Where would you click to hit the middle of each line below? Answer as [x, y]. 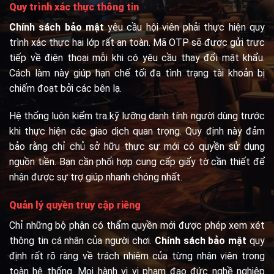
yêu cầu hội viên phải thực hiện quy [184, 27]
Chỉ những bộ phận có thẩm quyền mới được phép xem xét [137, 226]
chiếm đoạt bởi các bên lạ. [65, 88]
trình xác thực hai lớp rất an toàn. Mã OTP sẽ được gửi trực [137, 42]
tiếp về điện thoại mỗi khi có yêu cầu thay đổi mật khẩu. [137, 57]
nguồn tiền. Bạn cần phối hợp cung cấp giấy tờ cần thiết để [137, 162]
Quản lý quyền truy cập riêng [75, 206]
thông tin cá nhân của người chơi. [82, 241]
